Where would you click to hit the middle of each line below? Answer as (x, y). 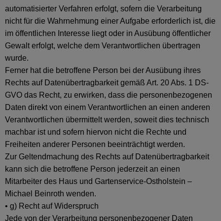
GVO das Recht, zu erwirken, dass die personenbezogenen (109, 95)
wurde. (17, 58)
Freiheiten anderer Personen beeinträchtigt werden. (95, 144)
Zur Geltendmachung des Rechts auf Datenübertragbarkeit (107, 157)
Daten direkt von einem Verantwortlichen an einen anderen (108, 107)
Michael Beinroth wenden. (51, 194)
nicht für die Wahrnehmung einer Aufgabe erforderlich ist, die (110, 21)
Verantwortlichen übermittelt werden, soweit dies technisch (107, 120)
